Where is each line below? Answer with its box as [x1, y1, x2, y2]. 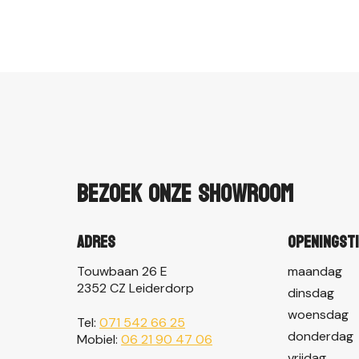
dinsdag [287, 284, 334, 301]
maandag [287, 262, 342, 280]
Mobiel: [77, 330, 121, 348]
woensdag [287, 305, 349, 323]
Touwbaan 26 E [77, 262, 167, 280]
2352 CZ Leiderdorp [77, 279, 194, 296]
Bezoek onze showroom [77, 172, 293, 217]
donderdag [287, 327, 353, 345]
